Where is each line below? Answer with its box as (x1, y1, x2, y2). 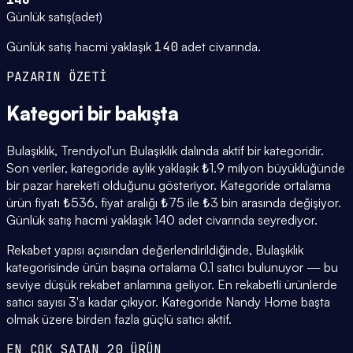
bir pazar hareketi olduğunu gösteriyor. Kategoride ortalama (6, 176, 331, 193)
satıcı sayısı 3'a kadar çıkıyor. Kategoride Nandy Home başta (6, 293, 330, 310)
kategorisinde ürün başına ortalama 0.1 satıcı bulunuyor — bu (6, 258, 338, 275)
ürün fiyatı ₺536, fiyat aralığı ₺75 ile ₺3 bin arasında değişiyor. (6, 194, 341, 210)
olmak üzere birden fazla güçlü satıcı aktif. (6, 310, 232, 327)
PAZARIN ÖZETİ (6, 68, 107, 85)
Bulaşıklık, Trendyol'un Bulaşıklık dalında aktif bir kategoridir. (6, 142, 324, 158)
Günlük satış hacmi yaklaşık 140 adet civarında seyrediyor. (6, 211, 318, 228)
